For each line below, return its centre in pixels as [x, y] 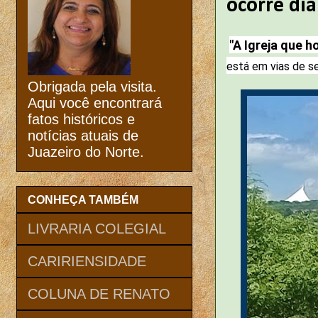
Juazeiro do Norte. [86, 152]
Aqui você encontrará [95, 103]
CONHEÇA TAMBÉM [83, 199]
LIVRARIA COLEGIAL [97, 228]
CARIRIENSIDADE [87, 261]
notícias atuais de [83, 136]
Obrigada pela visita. [92, 87]
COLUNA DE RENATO [99, 294]
